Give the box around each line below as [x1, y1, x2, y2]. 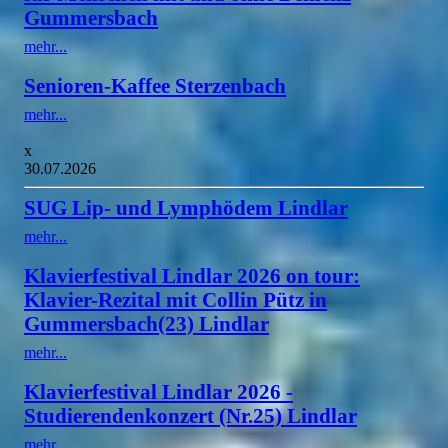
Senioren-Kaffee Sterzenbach [24, 73, 286, 97]
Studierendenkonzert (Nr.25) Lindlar [24, 403, 357, 427]
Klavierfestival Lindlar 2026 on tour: [24, 263, 360, 287]
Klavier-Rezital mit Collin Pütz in [24, 287, 327, 311]
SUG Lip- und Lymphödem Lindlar [24, 195, 348, 219]
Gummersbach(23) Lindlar [24, 311, 269, 335]
